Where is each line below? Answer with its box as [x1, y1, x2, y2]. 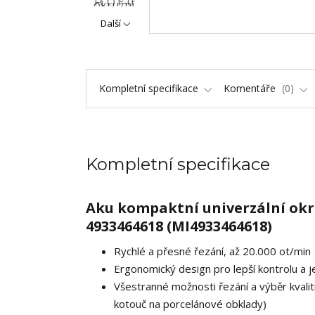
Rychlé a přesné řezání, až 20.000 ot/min [114, 244, 311, 258]
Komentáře [224, 82, 278, 95]
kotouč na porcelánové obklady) [114, 297, 266, 311]
